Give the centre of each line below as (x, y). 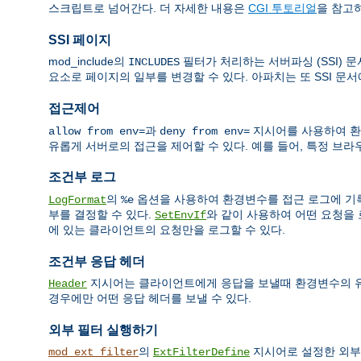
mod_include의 (88, 62)
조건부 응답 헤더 (97, 261)
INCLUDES (154, 62)
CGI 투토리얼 (282, 8)
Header (68, 283)
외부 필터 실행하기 (103, 330)
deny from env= (205, 131)
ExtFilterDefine (201, 353)
